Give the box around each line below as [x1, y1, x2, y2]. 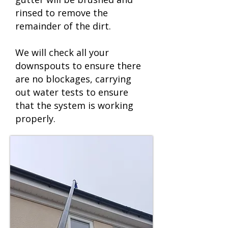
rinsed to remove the [15, 7, 108, 19]
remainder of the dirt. [15, 20, 111, 32]
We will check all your [15, 46, 109, 59]
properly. [15, 112, 55, 125]
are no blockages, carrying [15, 73, 131, 85]
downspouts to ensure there [15, 60, 141, 72]
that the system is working [15, 99, 133, 111]
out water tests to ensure [15, 86, 128, 98]
